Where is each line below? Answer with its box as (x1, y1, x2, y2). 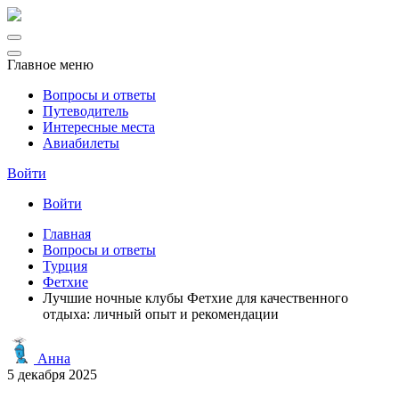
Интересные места (43, 119, 155, 134)
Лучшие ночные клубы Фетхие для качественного (43, 290, 348, 305)
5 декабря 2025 (7, 367, 97, 382)
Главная (43, 226, 91, 241)
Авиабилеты (43, 135, 119, 151)
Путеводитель (43, 103, 128, 118)
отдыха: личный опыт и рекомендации (43, 306, 279, 322)
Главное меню (7, 57, 94, 72)
